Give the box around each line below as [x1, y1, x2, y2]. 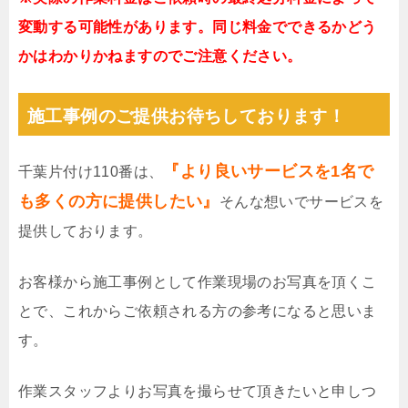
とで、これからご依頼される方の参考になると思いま [18, 303, 377, 320]
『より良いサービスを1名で [163, 162, 374, 181]
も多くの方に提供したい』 [18, 192, 219, 211]
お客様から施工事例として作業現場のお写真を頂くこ [18, 274, 377, 291]
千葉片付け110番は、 [18, 164, 164, 180]
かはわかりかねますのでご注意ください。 [18, 48, 302, 65]
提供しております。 [18, 223, 153, 240]
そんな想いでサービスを [219, 194, 384, 210]
